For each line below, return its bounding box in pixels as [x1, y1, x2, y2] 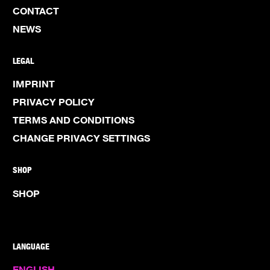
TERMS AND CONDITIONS [13, 114, 135, 127]
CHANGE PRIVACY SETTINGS [13, 132, 151, 145]
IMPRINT [13, 78, 55, 90]
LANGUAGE [13, 240, 50, 252]
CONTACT [13, 4, 60, 17]
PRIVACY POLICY [13, 96, 95, 108]
